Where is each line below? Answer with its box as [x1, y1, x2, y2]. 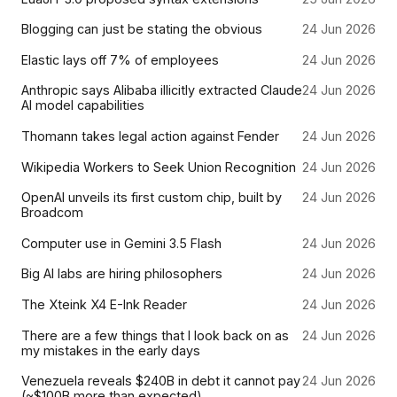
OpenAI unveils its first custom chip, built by [21, 190, 282, 206]
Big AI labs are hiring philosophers [21, 266, 222, 282]
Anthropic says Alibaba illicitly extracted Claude [21, 82, 302, 98]
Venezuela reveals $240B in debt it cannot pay [21, 373, 300, 389]
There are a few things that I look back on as [21, 327, 289, 343]
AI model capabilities [21, 97, 144, 113]
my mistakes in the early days [21, 342, 200, 358]
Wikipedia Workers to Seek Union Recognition [21, 159, 296, 175]
